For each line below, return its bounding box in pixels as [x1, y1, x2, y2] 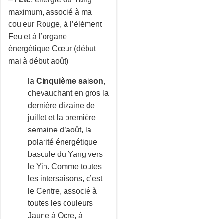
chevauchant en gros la [28, 88, 109, 97]
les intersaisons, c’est [28, 174, 102, 183]
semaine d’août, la [28, 125, 91, 134]
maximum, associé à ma [8, 7, 92, 16]
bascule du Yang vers [28, 150, 103, 158]
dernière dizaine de [28, 101, 95, 109]
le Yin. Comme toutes [28, 162, 102, 171]
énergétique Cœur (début [8, 44, 96, 53]
